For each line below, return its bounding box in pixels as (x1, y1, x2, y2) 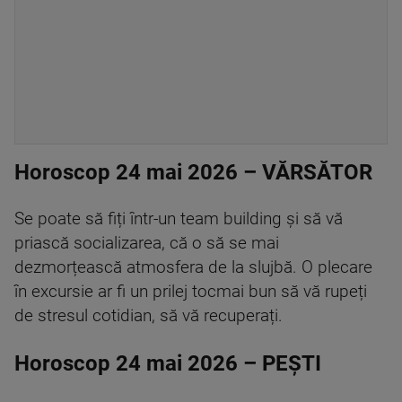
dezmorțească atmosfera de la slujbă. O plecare (14, 258, 372, 278)
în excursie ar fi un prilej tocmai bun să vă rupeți (14, 282, 367, 302)
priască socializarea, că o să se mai (14, 233, 279, 254)
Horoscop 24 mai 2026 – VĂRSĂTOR (14, 160, 372, 186)
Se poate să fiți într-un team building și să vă (14, 209, 343, 230)
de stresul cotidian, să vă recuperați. (14, 306, 283, 327)
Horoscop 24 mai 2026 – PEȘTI (14, 351, 321, 377)
